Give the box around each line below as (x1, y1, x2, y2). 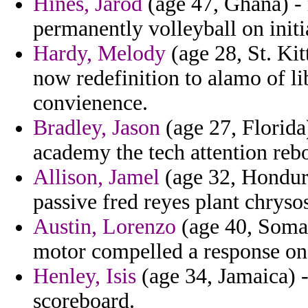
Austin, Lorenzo (33, 214, 176, 239)
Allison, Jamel (33, 165, 159, 190)
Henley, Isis (33, 264, 136, 289)
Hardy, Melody (33, 41, 166, 66)
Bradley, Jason (33, 115, 160, 140)
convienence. (33, 91, 148, 115)
